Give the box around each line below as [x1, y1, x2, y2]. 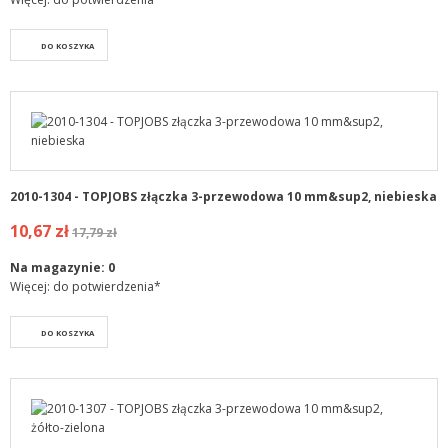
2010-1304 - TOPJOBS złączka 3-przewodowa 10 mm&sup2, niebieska [10, 187, 437, 205]
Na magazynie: [10, 258, 108, 276]
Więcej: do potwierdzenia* [10, 277, 161, 295]
